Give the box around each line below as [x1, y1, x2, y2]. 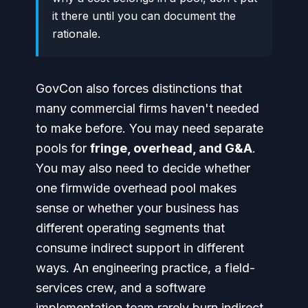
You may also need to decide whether [36, 161, 250, 175]
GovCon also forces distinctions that [36, 81, 242, 96]
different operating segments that [36, 221, 225, 235]
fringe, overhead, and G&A [90, 141, 252, 155]
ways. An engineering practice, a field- [36, 261, 255, 275]
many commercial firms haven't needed [36, 101, 259, 115]
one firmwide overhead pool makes [36, 181, 236, 195]
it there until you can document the [52, 9, 236, 23]
